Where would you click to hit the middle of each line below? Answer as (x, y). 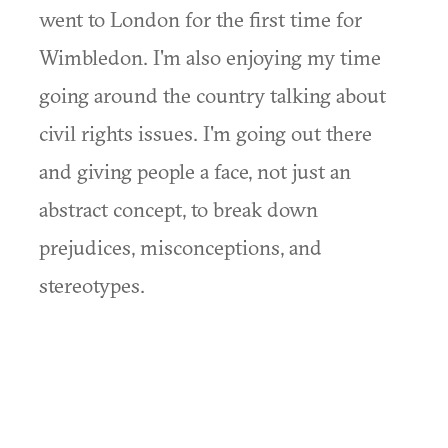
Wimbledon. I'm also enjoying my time (210, 57)
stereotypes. (92, 285)
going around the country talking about (212, 95)
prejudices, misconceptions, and (180, 247)
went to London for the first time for (200, 19)
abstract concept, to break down (178, 209)
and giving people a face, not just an (195, 171)
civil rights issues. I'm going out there (205, 133)
